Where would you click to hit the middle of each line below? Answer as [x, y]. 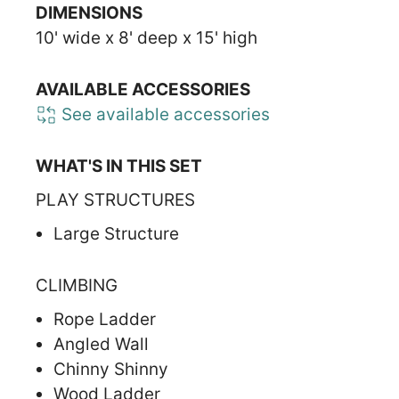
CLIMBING [77, 285]
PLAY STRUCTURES [115, 199]
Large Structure [116, 233]
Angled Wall [101, 344]
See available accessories [163, 114]
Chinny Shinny [111, 369]
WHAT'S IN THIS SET [119, 166]
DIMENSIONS [89, 12]
